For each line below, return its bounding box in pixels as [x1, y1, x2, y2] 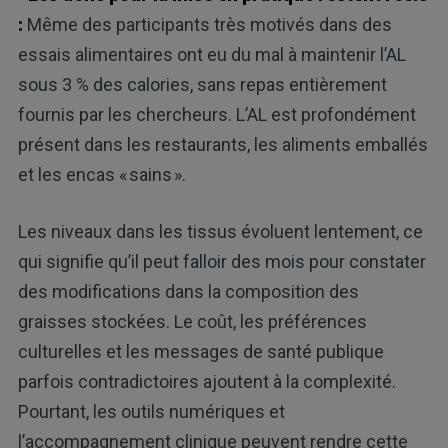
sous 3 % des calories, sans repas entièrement [17, 73, 387, 95]
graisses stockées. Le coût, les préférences [17, 310, 367, 332]
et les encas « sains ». [17, 163, 186, 185]
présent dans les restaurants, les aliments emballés [17, 133, 428, 155]
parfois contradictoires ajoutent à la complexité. [17, 370, 396, 392]
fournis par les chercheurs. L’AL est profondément [17, 103, 416, 125]
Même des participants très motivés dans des [22, 13, 392, 35]
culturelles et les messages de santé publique [17, 340, 384, 362]
